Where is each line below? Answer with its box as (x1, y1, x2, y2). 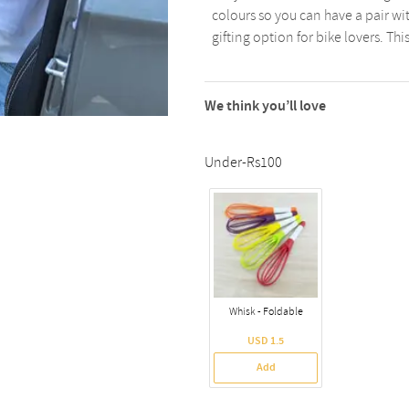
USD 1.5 (247, 332, 285, 349)
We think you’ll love (204, 96, 326, 116)
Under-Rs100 (204, 152, 282, 173)
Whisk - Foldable (228, 303, 303, 320)
